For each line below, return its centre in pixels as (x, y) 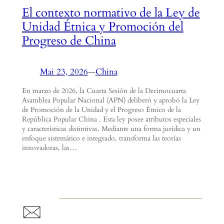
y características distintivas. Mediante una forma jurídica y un (111, 129)
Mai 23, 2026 (64, 72)
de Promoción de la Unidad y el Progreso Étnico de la (101, 110)
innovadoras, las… (49, 148)
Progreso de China (69, 40)
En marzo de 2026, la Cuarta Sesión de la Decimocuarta (104, 91)
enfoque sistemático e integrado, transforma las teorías (101, 138)
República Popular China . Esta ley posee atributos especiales (111, 119)
